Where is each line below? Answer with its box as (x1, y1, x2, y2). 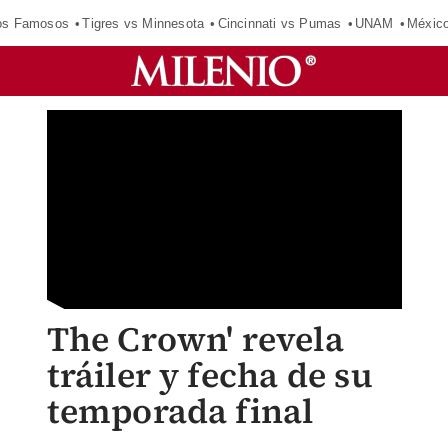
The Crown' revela (46, 316, 344, 362)
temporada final (46, 388, 314, 434)
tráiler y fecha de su (46, 352, 373, 398)
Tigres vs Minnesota (82, 15, 205, 31)
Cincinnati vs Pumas (217, 15, 342, 31)
